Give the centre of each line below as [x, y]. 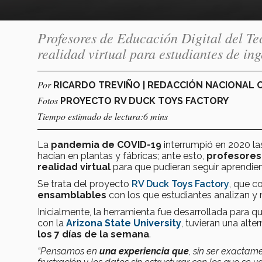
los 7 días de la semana [93, 234]
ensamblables [72, 195]
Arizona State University [124, 223]
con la [51, 223]
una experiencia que [144, 251]
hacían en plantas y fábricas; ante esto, [122, 156]
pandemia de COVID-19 [106, 144]
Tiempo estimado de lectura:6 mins [103, 116]
